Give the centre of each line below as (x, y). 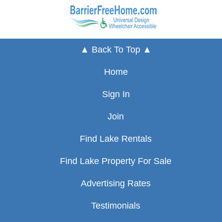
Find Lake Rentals (116, 139)
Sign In (116, 94)
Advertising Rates (116, 184)
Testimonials (116, 206)
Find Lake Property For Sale (116, 161)
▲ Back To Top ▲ (116, 50)
